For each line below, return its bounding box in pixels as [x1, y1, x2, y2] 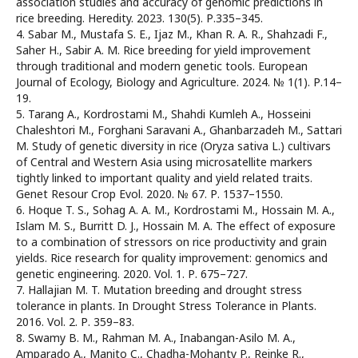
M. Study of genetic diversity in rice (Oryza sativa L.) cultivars [16, 138, 331, 154]
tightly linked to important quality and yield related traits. [16, 170, 312, 186]
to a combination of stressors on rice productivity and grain [16, 234, 327, 250]
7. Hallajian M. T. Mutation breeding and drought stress [16, 282, 302, 298]
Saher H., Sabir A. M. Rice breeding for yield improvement [16, 42, 311, 58]
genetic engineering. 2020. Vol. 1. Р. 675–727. [16, 266, 248, 282]
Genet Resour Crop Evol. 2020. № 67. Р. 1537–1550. [16, 186, 283, 202]
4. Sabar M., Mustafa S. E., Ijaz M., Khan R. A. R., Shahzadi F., [16, 26, 328, 42]
